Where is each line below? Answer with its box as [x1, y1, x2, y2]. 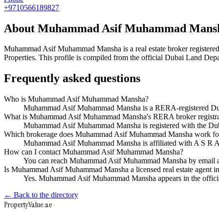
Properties [4, 53, 35, 62]
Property [4, 199, 28, 210]
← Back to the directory [4, 191, 78, 199]
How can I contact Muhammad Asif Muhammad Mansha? [4, 148, 183, 156]
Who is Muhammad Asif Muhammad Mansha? [4, 95, 149, 104]
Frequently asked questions [4, 72, 140, 85]
